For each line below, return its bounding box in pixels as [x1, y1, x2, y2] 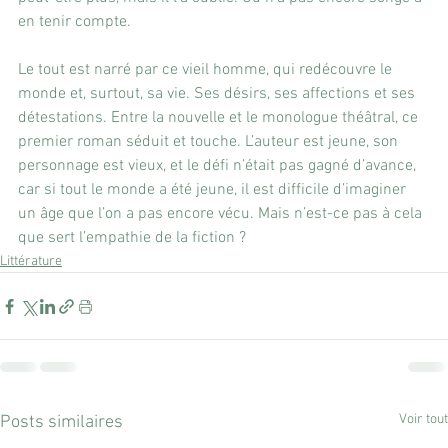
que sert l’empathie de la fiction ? [18, 228, 246, 248]
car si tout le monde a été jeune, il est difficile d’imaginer [18, 180, 410, 200]
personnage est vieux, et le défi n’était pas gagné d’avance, [18, 156, 420, 176]
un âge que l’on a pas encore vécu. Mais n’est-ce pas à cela [18, 204, 426, 224]
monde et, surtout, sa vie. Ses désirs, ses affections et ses [18, 84, 419, 104]
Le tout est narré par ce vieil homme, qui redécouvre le [18, 60, 396, 80]
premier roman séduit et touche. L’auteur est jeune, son [18, 132, 402, 152]
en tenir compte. [18, 12, 135, 32]
